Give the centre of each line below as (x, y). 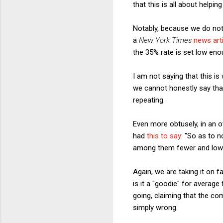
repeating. (149, 100)
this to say (164, 136)
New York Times (165, 40)
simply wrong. (155, 207)
